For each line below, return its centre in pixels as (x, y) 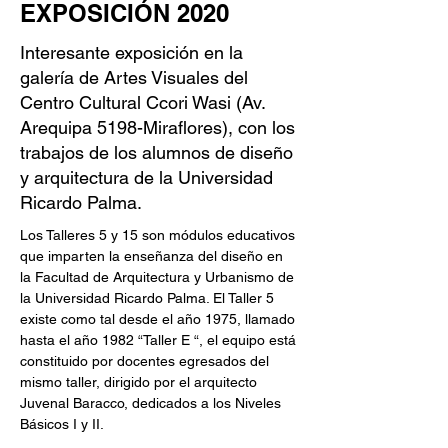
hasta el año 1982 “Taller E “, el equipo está (160, 340)
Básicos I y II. (62, 424)
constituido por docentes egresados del (146, 361)
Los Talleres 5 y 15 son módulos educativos (159, 235)
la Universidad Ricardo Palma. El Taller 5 (149, 298)
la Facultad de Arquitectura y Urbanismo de (159, 277)
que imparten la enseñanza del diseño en (153, 256)
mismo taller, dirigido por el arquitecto (140, 382)
